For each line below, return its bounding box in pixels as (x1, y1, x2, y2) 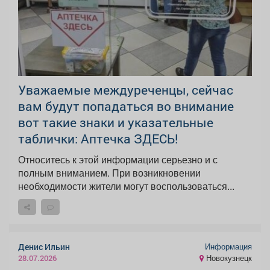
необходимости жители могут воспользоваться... (18, 179, 234, 193)
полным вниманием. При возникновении (18, 166, 201, 180)
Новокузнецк (204, 252, 252, 263)
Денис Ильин (18, 241, 70, 253)
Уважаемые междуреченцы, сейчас (18, 81, 233, 99)
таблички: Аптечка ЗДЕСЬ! (18, 130, 178, 148)
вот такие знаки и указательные (18, 114, 213, 131)
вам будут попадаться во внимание (18, 98, 234, 115)
